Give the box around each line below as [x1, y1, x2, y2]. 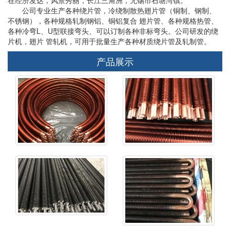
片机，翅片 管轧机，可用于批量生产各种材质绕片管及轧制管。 [8, 35, 211, 46]
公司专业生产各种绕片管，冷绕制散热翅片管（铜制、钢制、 [8, 5, 216, 15]
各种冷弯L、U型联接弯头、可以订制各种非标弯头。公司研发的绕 [8, 25, 218, 36]
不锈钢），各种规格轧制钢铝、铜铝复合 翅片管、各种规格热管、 [8, 15, 218, 26]
